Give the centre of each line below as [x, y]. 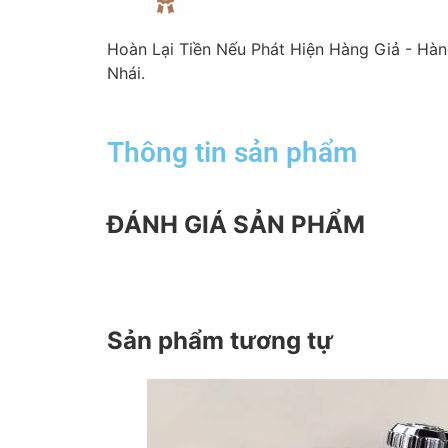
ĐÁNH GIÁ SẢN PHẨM [236, 225]
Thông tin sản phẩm [232, 153]
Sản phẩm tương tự [220, 340]
